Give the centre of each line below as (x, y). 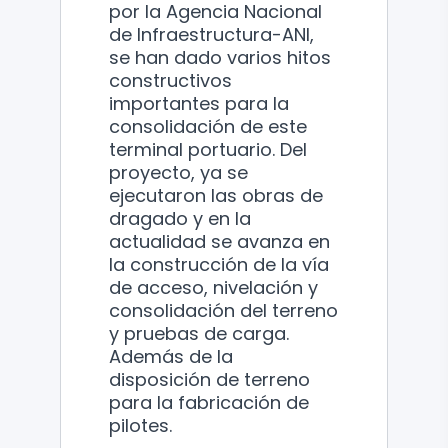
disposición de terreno (209, 379)
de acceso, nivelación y (213, 287)
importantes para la (199, 103)
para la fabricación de (209, 402)
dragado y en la (180, 218)
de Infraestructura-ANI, (211, 34)
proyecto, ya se (178, 172)
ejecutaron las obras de (216, 195)
